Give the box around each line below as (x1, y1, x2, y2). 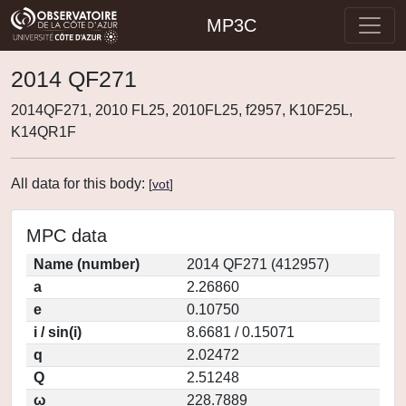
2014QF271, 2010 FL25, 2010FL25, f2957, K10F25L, (11, 102, 353, 118)
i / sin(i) (34, 324, 82, 340)
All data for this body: (11, 176, 149, 191)
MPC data (26, 226, 107, 246)
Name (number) (34, 256, 140, 272)
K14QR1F (11, 124, 76, 140)
